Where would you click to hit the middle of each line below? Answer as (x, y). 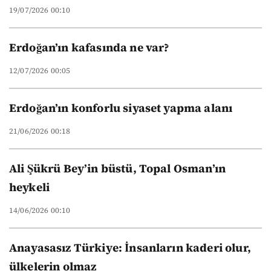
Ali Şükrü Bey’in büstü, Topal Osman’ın (118, 168)
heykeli (30, 187)
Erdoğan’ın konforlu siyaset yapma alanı (121, 108)
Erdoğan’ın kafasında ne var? (89, 47)
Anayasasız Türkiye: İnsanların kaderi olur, (130, 247)
